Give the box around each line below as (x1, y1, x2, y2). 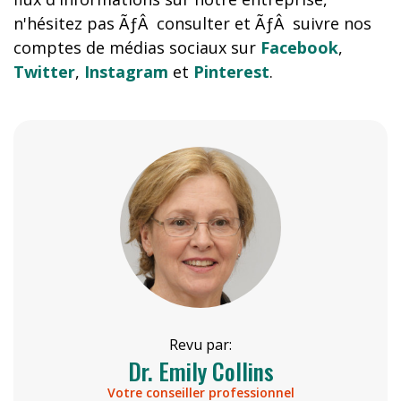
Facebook (260, 37, 338, 58)
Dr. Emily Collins (127, 354, 274, 388)
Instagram (84, 61, 168, 82)
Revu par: (169, 335, 232, 354)
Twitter (13, 61, 75, 82)
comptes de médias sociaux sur (13, 37, 260, 58)
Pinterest (193, 61, 269, 82)
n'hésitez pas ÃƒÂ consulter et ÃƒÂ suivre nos (13, 13, 371, 34)
